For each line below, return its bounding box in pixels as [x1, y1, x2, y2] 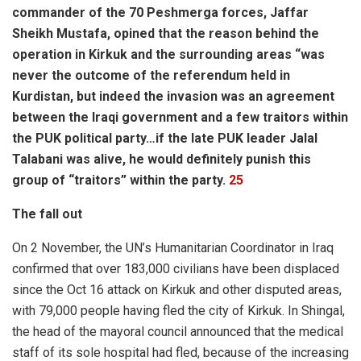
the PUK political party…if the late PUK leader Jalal [12, 130, 317, 146]
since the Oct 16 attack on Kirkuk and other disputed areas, [12, 281, 342, 297]
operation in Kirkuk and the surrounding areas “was [12, 46, 325, 62]
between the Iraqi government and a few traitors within [12, 109, 348, 125]
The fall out [12, 205, 82, 222]
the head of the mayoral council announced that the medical [12, 323, 343, 339]
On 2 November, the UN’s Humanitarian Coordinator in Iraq [12, 239, 334, 255]
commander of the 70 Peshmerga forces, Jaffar [12, 4, 309, 20]
